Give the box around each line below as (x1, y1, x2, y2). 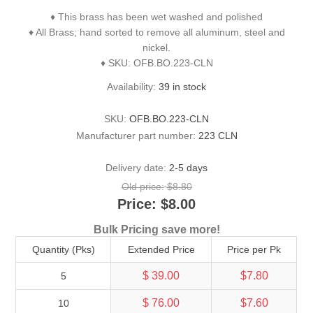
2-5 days (169, 162, 208, 174)
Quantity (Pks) (31, 243, 95, 255)
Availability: (107, 81, 156, 93)
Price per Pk (227, 243, 282, 255)
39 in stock (159, 81, 206, 93)
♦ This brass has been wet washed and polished (50, 11, 263, 23)
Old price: (121, 181, 164, 193)
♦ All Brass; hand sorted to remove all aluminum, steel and (28, 27, 285, 38)
